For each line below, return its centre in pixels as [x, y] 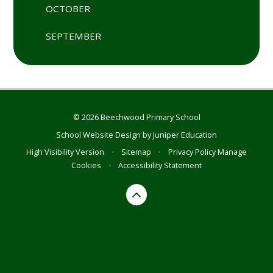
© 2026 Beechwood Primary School [136, 117]
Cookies [87, 165]
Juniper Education [185, 134]
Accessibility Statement [160, 165]
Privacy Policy [192, 151]
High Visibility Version [66, 151]
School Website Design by [105, 134]
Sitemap [136, 151]
